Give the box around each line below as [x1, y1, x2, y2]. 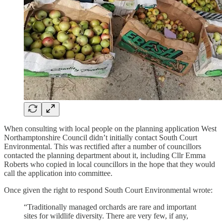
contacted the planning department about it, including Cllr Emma [4, 151, 206, 160]
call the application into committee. [4, 168, 112, 177]
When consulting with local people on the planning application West [4, 124, 217, 133]
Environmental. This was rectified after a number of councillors [4, 142, 201, 151]
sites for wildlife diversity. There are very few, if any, [24, 211, 188, 220]
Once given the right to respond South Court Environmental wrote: [4, 185, 213, 194]
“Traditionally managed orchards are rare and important [24, 202, 196, 211]
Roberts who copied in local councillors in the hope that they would [4, 160, 215, 168]
